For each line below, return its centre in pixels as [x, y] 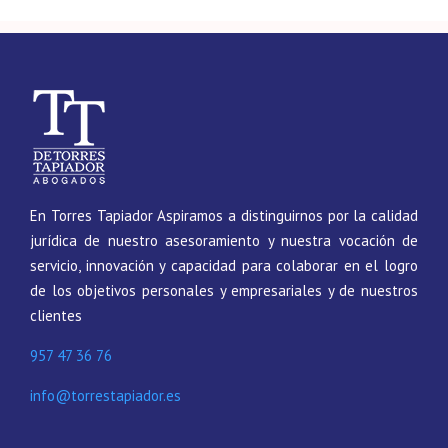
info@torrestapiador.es [105, 395]
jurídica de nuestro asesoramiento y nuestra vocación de [224, 240]
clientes [56, 315]
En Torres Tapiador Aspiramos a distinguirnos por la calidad [224, 215]
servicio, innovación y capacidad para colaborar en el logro [224, 265]
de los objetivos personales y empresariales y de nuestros [224, 290]
